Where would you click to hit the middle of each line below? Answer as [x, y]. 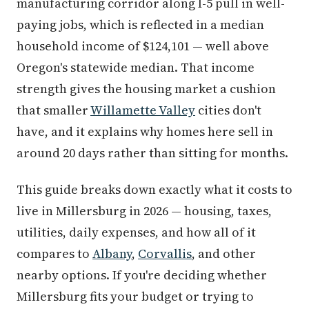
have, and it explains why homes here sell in [145, 131]
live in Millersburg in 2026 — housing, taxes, [144, 211]
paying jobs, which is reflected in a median [140, 24]
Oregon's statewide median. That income [136, 67]
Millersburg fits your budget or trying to [135, 296]
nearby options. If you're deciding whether [142, 275]
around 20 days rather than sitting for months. [152, 153]
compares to [54, 253]
